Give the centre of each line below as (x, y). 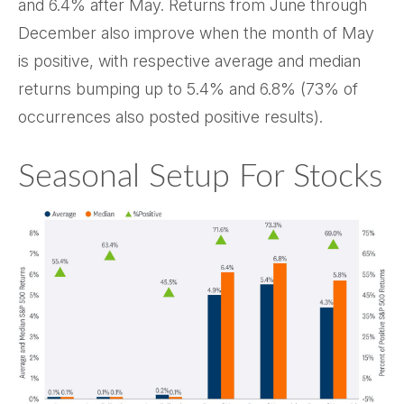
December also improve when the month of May (196, 32)
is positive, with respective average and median (189, 60)
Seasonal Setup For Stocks (200, 176)
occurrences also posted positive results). (173, 116)
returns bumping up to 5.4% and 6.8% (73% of (188, 88)
